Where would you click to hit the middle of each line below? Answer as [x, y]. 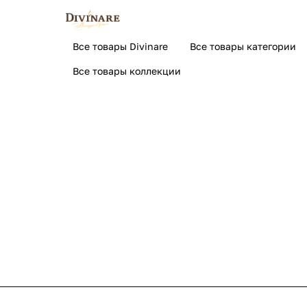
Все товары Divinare [120, 46]
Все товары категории [243, 46]
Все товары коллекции [127, 71]
